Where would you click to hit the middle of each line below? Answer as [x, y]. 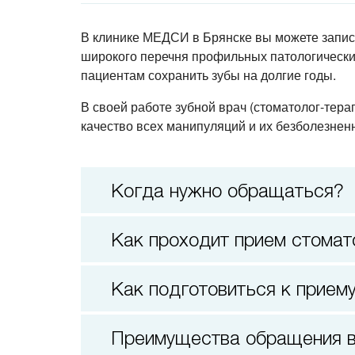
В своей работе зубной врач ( [167, 107]
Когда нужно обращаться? [234, 191]
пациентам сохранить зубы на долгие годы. [208, 75]
